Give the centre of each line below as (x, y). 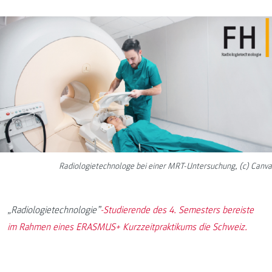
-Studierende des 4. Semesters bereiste (177, 210)
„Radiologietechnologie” (54, 210)
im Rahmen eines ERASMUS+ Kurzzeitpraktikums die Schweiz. (127, 227)
